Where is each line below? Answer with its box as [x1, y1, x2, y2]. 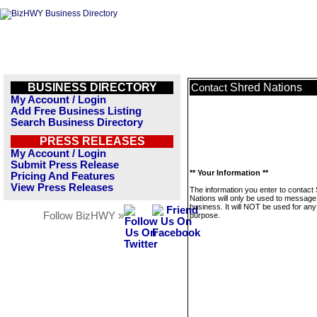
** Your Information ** [190, 168, 268, 177]
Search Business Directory [11, 117, 143, 128]
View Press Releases [11, 182, 113, 193]
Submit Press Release [11, 159, 119, 171]
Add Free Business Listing [11, 105, 142, 117]
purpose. [190, 211, 220, 219]
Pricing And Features [11, 171, 115, 182]
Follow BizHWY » [43, 210, 124, 221]
